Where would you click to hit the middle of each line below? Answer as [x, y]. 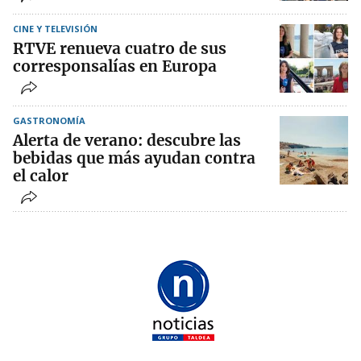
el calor [41, 175]
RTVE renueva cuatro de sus [120, 48]
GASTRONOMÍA [49, 120]
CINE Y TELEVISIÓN [55, 28]
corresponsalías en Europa [115, 66]
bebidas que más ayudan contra [134, 158]
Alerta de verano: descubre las [127, 140]
